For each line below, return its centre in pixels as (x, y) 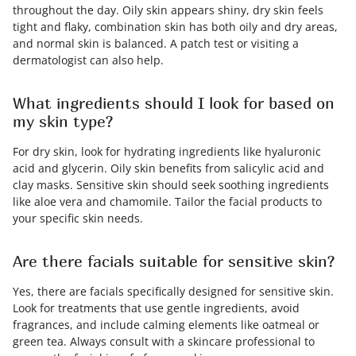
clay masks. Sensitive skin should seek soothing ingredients (171, 185)
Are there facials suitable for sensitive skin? (174, 261)
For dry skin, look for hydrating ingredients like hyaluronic (167, 151)
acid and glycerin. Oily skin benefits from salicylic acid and (168, 168)
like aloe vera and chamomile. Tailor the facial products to (167, 201)
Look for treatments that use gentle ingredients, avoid (156, 308)
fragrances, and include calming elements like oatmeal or (166, 325)
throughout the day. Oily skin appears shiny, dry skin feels (168, 10)
